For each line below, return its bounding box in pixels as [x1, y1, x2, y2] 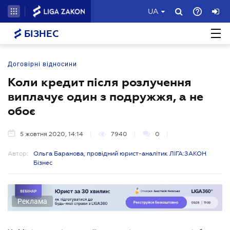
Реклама [17, 197, 47, 205]
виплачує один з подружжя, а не [8, 90, 203, 103]
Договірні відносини [8, 61, 77, 68]
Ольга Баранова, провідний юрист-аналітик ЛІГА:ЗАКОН [33, 150, 206, 157]
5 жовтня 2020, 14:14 [20, 130, 83, 138]
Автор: [8, 150, 28, 157]
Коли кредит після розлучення [8, 75, 191, 89]
